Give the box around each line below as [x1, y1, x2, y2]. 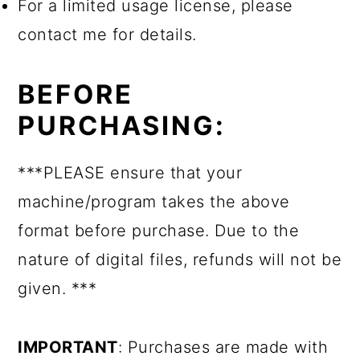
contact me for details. [18, 24, 197, 44]
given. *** [18, 278, 97, 298]
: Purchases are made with [117, 337, 329, 357]
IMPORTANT [18, 337, 118, 357]
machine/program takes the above [18, 191, 290, 211]
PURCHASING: [18, 109, 227, 141]
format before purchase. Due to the [18, 220, 300, 240]
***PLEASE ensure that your [18, 162, 243, 182]
